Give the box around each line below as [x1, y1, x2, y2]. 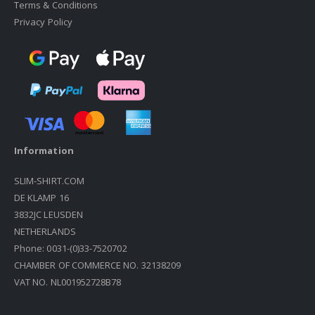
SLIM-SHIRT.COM [14, 174, 84, 187]
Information [14, 144, 74, 157]
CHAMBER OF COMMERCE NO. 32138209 [14, 258, 181, 271]
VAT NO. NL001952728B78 [14, 275, 122, 288]
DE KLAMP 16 [14, 191, 71, 204]
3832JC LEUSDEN [14, 207, 83, 221]
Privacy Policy [14, 15, 72, 28]
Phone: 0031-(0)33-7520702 [14, 241, 127, 255]
